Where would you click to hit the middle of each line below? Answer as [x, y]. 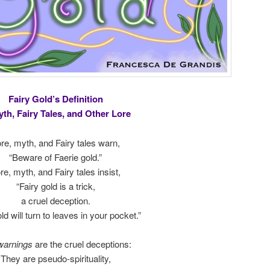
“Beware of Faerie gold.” [55, 157]
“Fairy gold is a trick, [55, 186]
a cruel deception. [55, 200]
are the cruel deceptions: [82, 244]
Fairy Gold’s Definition [55, 99]
